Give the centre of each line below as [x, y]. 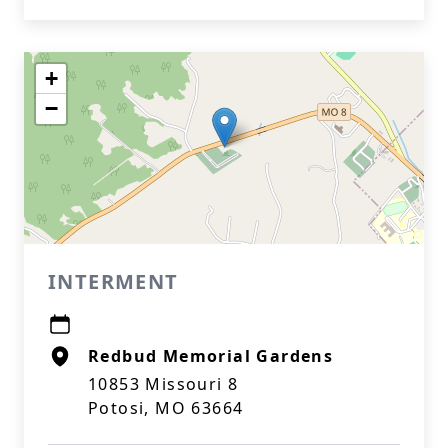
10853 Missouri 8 [163, 384]
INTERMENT [113, 281]
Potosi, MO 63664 [166, 408]
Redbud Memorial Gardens [211, 356]
